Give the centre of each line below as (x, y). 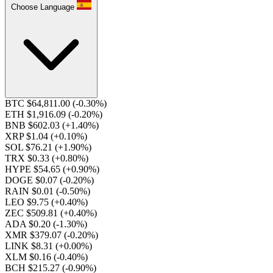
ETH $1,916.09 (37, 114)
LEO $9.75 (28, 202)
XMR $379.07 (34, 235)
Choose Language (43, 7)
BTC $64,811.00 (39, 103)
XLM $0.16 (29, 257)
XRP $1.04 (28, 136)
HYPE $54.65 (34, 169)
